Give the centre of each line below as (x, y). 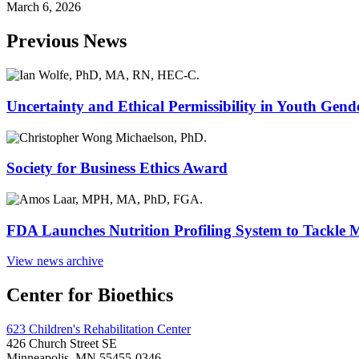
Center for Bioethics (90, 295)
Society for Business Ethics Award (117, 168)
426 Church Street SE (62, 344)
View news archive (55, 261)
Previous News (67, 41)
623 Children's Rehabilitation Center (99, 329)
